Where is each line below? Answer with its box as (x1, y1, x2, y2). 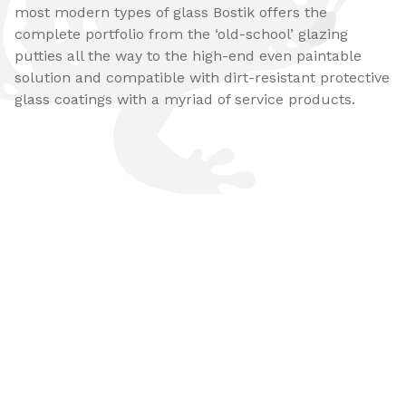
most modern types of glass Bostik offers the (14, 4, 327, 21)
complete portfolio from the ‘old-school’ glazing (14, 25, 348, 43)
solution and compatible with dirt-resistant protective (14, 69, 390, 86)
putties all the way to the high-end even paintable (14, 47, 362, 64)
